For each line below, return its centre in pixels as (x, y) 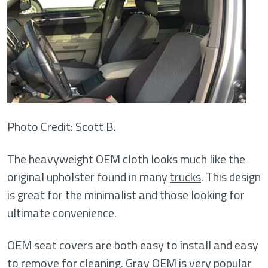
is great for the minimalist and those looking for (126, 195)
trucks (185, 177)
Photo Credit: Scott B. (62, 127)
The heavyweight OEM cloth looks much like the (126, 159)
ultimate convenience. (62, 213)
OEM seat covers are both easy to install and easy (133, 245)
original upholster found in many (89, 177)
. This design (231, 177)
